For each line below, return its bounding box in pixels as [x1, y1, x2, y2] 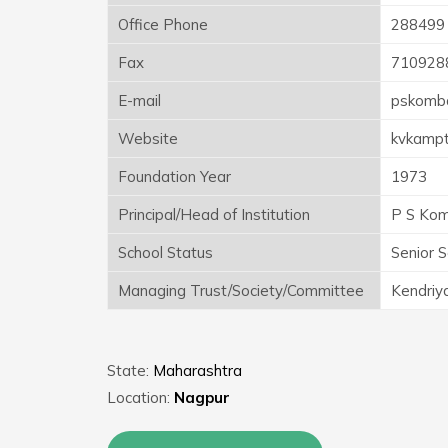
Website [118, 128, 178, 148]
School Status [118, 242, 213, 262]
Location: [107, 387, 174, 407]
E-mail [118, 90, 161, 110]
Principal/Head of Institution [118, 204, 310, 224]
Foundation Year [118, 166, 231, 186]
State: [107, 360, 153, 380]
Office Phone [118, 14, 208, 34]
